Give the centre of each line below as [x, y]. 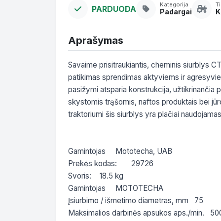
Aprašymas [96, 40]
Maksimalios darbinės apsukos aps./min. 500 [136, 213]
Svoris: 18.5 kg [80, 176]
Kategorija [174, 5]
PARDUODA [114, 9]
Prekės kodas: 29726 [92, 163]
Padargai [176, 12]
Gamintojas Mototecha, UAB [87, 151]
